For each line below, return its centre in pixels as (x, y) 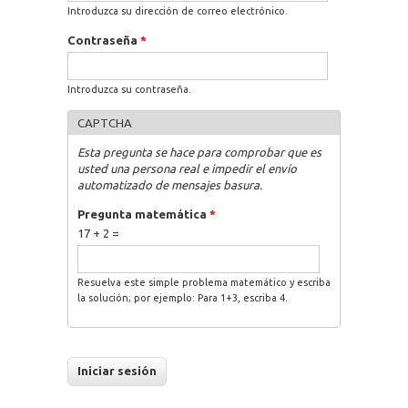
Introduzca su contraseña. (129, 89)
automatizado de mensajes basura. (169, 184)
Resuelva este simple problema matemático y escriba (204, 282)
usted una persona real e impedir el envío (187, 168)
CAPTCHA (104, 122)
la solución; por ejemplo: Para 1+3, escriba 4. (182, 297)
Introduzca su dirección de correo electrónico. (177, 10)
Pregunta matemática (143, 214)
